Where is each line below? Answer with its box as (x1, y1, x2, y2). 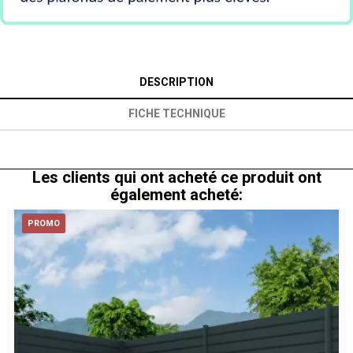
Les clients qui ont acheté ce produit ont (32, 168, 321, 188)
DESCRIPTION (139, 76, 214, 89)
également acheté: (110, 185, 243, 205)
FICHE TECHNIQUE (128, 107, 225, 121)
